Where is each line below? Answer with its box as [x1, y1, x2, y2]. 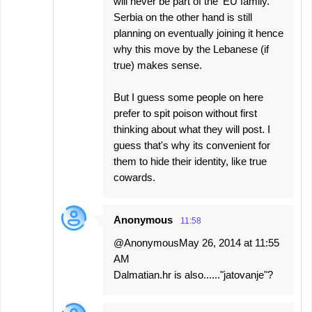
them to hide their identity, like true [114, 155, 267, 167]
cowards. [114, 171, 155, 183]
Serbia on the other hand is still [114, 11, 252, 23]
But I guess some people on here [114, 91, 263, 103]
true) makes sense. [114, 59, 202, 71]
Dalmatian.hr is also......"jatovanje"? [114, 269, 273, 281]
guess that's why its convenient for [114, 139, 270, 151]
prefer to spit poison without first [114, 107, 257, 119]
